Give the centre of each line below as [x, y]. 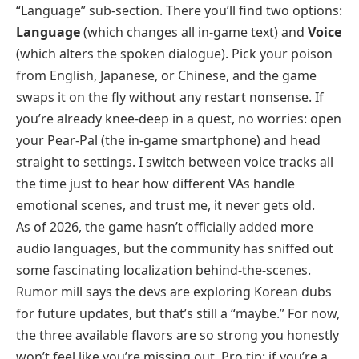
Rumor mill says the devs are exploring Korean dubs [174, 292]
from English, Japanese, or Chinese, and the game [166, 75]
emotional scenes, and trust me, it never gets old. [165, 205]
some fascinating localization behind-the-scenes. [163, 270]
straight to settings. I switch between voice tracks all [175, 162]
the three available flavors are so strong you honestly [177, 335]
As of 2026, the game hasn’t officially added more [165, 227]
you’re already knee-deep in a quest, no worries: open [179, 119]
